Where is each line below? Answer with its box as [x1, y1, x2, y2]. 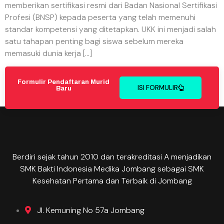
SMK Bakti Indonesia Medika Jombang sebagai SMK [20, 163, 204, 174]
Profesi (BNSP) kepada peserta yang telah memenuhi [5, 12, 195, 22]
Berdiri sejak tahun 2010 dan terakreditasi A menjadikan [12, 151, 211, 162]
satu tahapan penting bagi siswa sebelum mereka [5, 36, 183, 46]
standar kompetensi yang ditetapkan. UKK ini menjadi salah [5, 24, 216, 34]
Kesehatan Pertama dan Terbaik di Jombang [32, 175, 192, 186]
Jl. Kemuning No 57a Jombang [37, 204, 144, 215]
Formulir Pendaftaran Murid [17, 78, 109, 85]
